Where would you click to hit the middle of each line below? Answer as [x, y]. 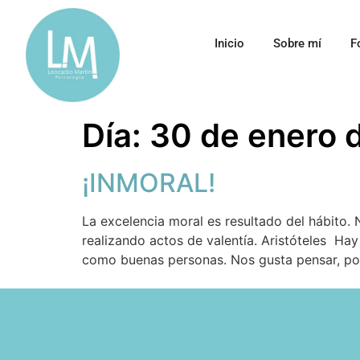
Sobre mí [297, 43]
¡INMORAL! [149, 183]
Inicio [229, 43]
